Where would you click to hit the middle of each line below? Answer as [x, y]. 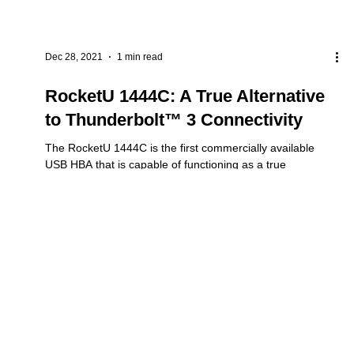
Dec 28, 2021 [73, 108]
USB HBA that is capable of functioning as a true [165, 215]
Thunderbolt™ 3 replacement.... [124, 232]
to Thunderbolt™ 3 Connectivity [173, 171]
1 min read [139, 108]
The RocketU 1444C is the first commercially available [179, 199]
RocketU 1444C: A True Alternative [185, 147]
